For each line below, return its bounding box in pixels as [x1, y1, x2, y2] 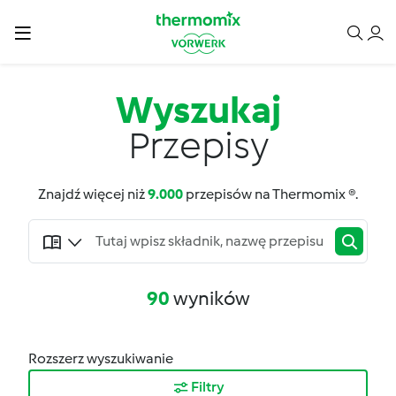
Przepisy [127, 122, 269, 168]
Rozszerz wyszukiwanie [28, 350, 173, 367]
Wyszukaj [115, 87, 281, 133]
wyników [169, 286, 250, 310]
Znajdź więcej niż [38, 186, 148, 202]
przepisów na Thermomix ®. [183, 186, 358, 202]
